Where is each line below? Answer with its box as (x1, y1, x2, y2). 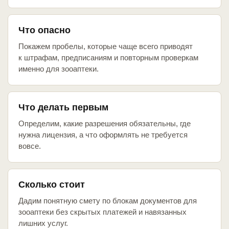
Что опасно (18, 25, 71, 36)
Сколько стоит (18, 179, 85, 190)
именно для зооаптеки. (18, 64, 99, 74)
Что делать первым (18, 102, 108, 113)
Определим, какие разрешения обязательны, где (18, 119, 191, 128)
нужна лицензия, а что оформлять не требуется (18, 130, 188, 140)
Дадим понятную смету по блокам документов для (18, 196, 197, 205)
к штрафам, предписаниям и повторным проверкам (18, 53, 198, 62)
